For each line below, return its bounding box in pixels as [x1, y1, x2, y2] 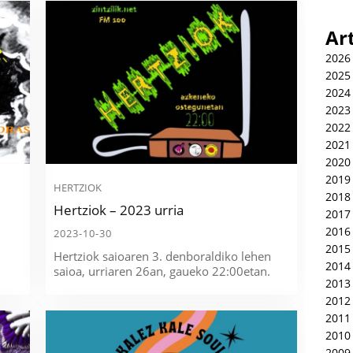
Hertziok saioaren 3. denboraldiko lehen [54, 247, 272, 264]
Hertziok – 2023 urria [54, 200, 184, 219]
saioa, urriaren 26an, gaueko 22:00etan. [54, 262, 271, 279]
